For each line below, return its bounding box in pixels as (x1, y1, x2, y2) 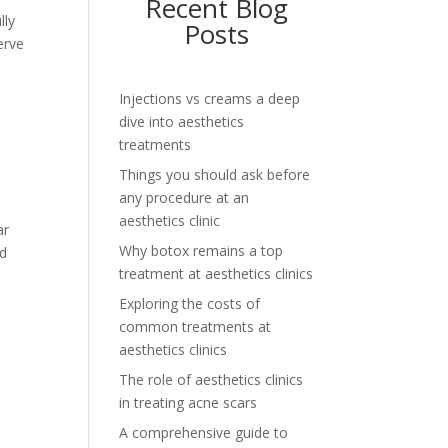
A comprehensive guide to (119, 422, 289, 442)
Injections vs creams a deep (119, 88, 301, 108)
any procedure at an (119, 187, 250, 207)
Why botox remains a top (119, 240, 284, 260)
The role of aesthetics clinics (119, 369, 304, 389)
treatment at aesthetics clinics (119, 263, 314, 283)
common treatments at (119, 316, 272, 336)
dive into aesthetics (119, 111, 245, 131)
